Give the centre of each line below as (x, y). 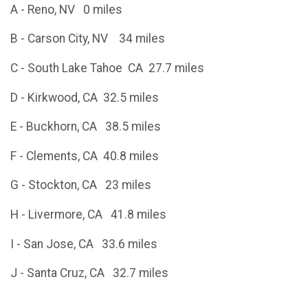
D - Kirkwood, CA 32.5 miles (85, 97)
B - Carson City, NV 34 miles (88, 39)
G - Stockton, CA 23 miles (81, 185)
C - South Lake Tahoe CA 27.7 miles (107, 68)
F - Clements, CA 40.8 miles (85, 156)
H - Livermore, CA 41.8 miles (88, 215)
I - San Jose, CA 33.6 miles (84, 244)
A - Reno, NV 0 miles (66, 9)
